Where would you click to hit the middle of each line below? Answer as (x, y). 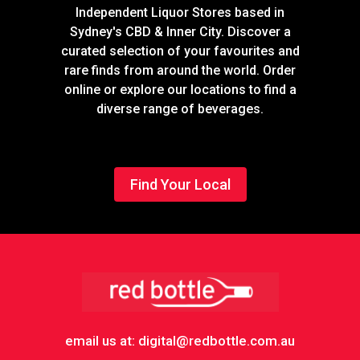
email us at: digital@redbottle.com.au (180, 341)
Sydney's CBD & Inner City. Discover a (180, 32)
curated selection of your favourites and (180, 51)
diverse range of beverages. (180, 109)
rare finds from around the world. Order (180, 70)
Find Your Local (180, 184)
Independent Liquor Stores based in (180, 12)
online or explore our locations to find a (180, 90)
